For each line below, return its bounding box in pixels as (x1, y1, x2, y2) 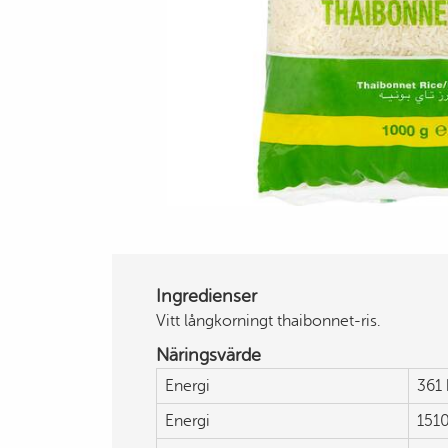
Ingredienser (156, 286, 257, 306)
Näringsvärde (156, 345, 261, 365)
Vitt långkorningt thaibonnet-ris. (156, 312, 381, 330)
